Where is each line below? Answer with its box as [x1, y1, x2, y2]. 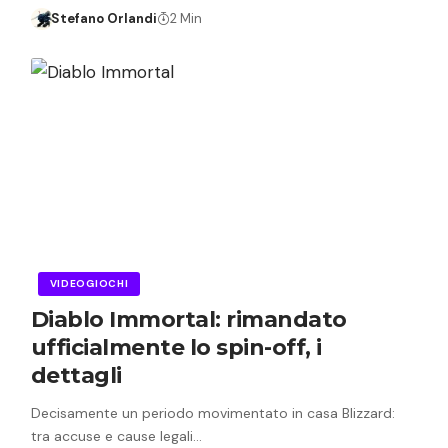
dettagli [30, 361, 122, 389]
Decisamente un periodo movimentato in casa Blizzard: [30, 403, 395, 422]
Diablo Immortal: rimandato [30, 305, 347, 333]
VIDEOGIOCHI [49, 276, 129, 290]
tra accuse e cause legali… [30, 426, 202, 445]
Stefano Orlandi [51, 9, 158, 27]
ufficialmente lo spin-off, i [30, 333, 322, 361]
